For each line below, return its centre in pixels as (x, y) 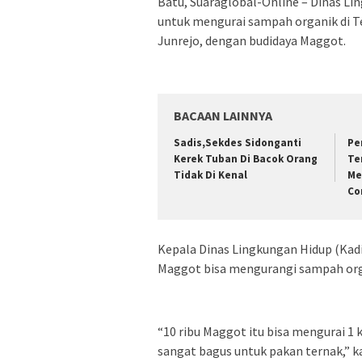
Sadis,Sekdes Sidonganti (238, 143)
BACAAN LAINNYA (223, 116)
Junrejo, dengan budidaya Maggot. (252, 41)
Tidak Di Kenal (210, 175)
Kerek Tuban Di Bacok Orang (246, 159)
